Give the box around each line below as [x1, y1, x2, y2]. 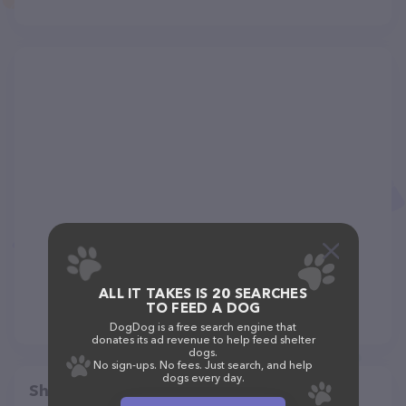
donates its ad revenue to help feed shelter [91, 333, 315, 346]
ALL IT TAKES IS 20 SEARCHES [98, 285, 308, 302]
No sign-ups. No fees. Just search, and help [93, 358, 313, 372]
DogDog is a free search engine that [110, 320, 296, 333]
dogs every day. [161, 371, 245, 384]
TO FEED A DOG [145, 299, 261, 316]
